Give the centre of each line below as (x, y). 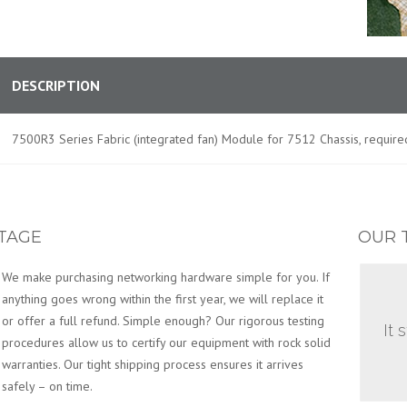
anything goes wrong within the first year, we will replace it (163, 299)
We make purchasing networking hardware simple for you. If (166, 277)
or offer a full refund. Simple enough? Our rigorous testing (163, 321)
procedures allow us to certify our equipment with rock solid (166, 342)
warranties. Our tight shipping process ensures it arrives (153, 364)
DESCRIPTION (56, 85)
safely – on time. (47, 386)
